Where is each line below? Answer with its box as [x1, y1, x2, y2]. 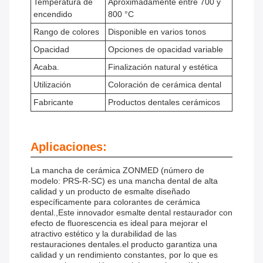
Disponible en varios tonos [108, 27, 206, 37]
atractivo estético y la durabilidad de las [31, 229, 177, 239]
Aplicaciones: [31, 140, 107, 154]
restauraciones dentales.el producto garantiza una [31, 240, 217, 249]
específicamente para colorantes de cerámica [31, 197, 200, 207]
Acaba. [33, 62, 59, 72]
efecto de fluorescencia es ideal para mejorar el [31, 218, 207, 228]
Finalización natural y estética [108, 62, 218, 72]
